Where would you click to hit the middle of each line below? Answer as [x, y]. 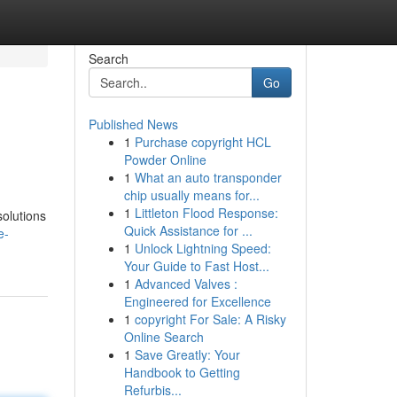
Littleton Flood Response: [206, 213]
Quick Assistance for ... [188, 230]
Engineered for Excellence [197, 301]
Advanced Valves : [186, 284]
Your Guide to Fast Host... [196, 266]
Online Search [163, 337]
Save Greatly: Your [187, 354]
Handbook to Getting [182, 372]
